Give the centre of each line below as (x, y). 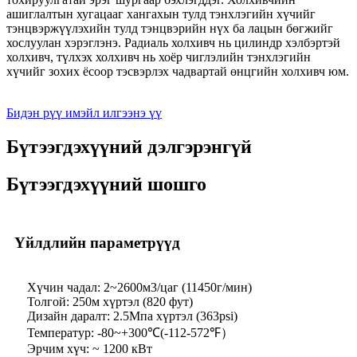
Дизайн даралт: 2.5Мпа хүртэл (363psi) (132, 316)
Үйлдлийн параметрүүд (97, 243)
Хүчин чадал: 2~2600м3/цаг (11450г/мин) (139, 288)
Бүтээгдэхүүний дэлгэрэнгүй (129, 146)
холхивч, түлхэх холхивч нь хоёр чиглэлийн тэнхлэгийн (159, 57)
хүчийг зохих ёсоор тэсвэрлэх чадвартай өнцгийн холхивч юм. (178, 71)
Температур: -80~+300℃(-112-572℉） (130, 333)
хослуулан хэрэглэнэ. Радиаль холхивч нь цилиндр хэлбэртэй (173, 42)
